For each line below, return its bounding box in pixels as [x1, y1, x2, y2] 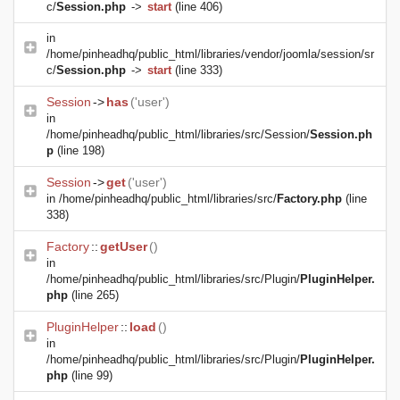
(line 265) [71, 288, 119, 302]
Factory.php [277, 192, 342, 205]
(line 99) [71, 369, 112, 382]
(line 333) [171, 63, 222, 77]
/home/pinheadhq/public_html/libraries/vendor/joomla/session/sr [46, 47, 374, 61]
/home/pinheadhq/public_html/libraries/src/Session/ [46, 128, 310, 141]
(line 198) [57, 144, 104, 157]
